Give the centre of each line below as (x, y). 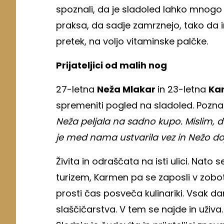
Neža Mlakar (127, 89)
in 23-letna (183, 89)
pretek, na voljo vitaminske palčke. (133, 41)
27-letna (76, 89)
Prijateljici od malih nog (111, 65)
